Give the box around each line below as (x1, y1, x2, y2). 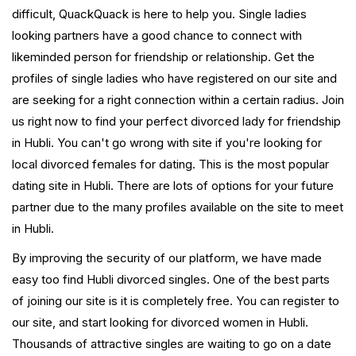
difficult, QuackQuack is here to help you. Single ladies (12, 6, 307, 22)
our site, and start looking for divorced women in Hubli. (12, 315, 308, 331)
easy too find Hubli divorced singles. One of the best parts (12, 272, 330, 288)
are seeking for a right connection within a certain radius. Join (12, 92, 344, 108)
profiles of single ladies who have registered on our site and (12, 71, 337, 87)
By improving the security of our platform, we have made (12, 250, 322, 266)
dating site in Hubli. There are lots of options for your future (12, 178, 334, 194)
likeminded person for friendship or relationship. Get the (12, 49, 315, 65)
